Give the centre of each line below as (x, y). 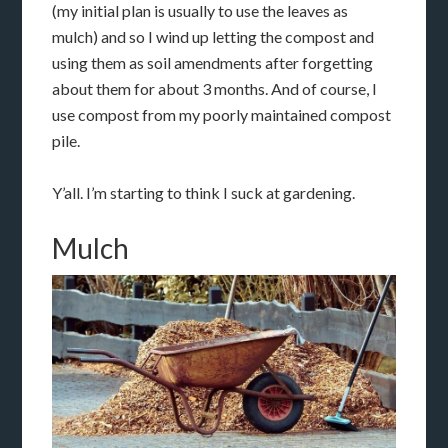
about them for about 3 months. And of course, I (215, 89)
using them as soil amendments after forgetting (213, 63)
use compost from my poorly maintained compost (222, 115)
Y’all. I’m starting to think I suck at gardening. (204, 193)
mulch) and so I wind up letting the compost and (213, 37)
